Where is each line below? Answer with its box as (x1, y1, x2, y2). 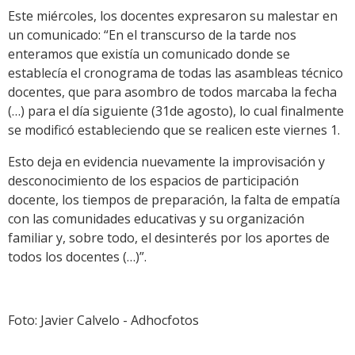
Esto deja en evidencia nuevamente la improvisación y (8, 153, 325, 171)
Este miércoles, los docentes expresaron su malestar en (8, 7, 338, 25)
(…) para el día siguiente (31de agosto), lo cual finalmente (8, 102, 344, 120)
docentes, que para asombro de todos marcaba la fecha (8, 83, 337, 101)
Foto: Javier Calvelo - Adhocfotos (8, 311, 199, 330)
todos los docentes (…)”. (8, 248, 147, 266)
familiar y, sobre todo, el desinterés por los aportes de (8, 229, 330, 247)
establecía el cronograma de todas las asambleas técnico (8, 64, 343, 82)
